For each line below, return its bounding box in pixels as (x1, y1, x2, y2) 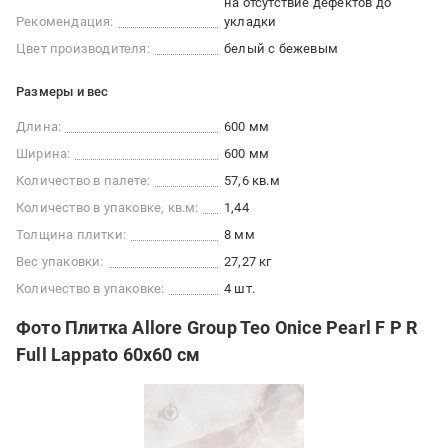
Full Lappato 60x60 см (16, 343, 201, 365)
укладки (224, 13, 277, 29)
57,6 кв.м (224, 172, 280, 188)
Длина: (16, 118, 62, 134)
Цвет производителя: (16, 40, 150, 56)
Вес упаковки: (16, 253, 104, 269)
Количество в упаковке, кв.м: (16, 199, 199, 215)
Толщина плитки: (16, 226, 126, 242)
